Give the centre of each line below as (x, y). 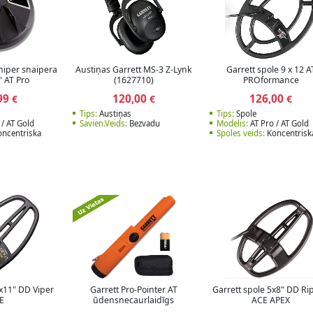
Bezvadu (143, 124)
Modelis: (232, 124)
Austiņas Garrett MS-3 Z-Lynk (133, 69)
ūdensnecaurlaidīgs (134, 300)
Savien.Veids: (103, 124)
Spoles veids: (241, 133)
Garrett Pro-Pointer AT (133, 290)
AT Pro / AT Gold (278, 124)
